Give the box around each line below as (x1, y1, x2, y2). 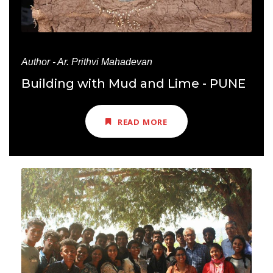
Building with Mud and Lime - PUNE (21, 76, 246, 91)
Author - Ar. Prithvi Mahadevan (21, 57, 152, 68)
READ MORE (117, 116, 168, 127)
